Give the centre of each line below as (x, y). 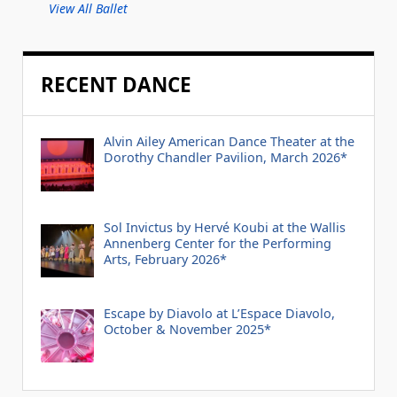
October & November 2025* (187, 329)
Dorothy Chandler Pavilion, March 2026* (225, 158)
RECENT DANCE (116, 85)
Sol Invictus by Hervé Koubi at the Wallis (224, 228)
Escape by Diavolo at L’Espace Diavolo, (219, 313)
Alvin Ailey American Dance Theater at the (229, 142)
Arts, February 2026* (165, 260)
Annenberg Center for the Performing (217, 244)
